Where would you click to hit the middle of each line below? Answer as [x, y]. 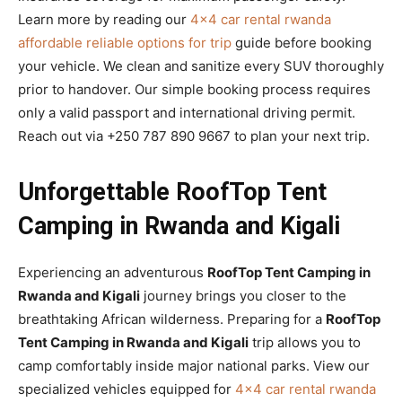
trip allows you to [305, 342]
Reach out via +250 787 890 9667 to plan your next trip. [194, 135]
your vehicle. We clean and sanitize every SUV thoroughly [201, 66]
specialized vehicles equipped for [127, 389]
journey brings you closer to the [243, 295]
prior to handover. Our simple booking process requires [194, 89]
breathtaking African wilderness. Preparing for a [172, 319]
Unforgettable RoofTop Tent [172, 192]
